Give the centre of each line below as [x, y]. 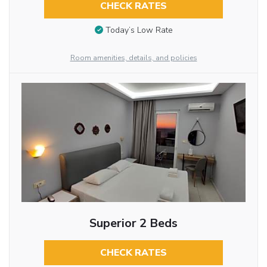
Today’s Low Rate [139, 30]
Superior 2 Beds [133, 223]
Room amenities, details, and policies [133, 58]
